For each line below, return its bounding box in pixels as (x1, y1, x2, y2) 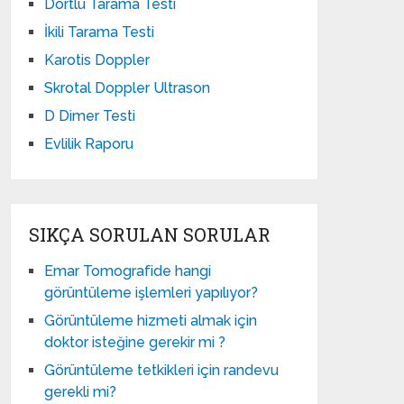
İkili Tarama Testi (44, 23, 155, 41)
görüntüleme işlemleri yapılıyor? (44, 284, 259, 301)
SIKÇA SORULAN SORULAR (29, 223, 271, 246)
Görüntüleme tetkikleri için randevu (44, 362, 280, 379)
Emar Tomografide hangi (44, 262, 212, 280)
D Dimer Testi (44, 107, 136, 124)
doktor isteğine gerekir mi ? (44, 334, 230, 351)
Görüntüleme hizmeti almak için (44, 312, 258, 329)
